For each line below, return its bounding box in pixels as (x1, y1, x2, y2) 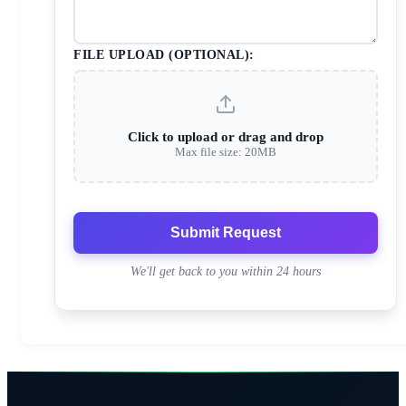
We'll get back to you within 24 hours (130, 265, 321, 279)
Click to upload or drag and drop (128, 130, 324, 145)
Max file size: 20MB (175, 145, 276, 159)
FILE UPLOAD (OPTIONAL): (73, 48, 255, 63)
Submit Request (170, 225, 281, 241)
